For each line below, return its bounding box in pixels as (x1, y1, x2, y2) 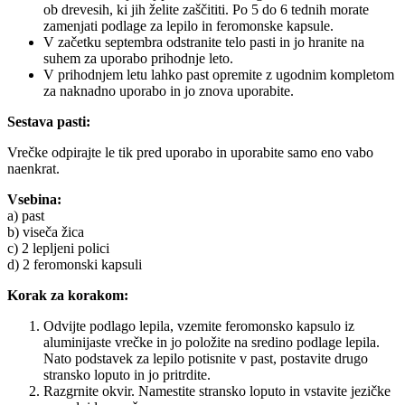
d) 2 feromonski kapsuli (7, 257, 142, 273)
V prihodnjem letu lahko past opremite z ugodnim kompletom (43, 67, 394, 83)
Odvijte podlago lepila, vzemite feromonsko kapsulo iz (43, 318, 354, 334)
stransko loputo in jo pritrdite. (43, 367, 211, 383)
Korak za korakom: (7, 287, 128, 304)
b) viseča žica (7, 224, 84, 240)
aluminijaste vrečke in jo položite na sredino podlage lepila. (43, 334, 380, 351)
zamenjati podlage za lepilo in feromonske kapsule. (43, 18, 334, 34)
